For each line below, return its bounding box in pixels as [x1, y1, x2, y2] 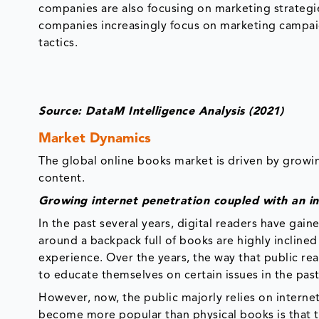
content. [38, 169, 85, 182]
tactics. [38, 34, 78, 46]
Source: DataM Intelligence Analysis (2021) [38, 103, 284, 115]
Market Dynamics [38, 129, 152, 143]
